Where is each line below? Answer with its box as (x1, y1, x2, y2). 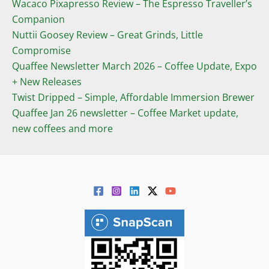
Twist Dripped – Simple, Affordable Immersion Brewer (12, 91, 255, 104)
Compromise (12, 44, 71, 58)
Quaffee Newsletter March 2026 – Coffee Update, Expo (12, 59, 257, 73)
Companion (12, 13, 65, 26)
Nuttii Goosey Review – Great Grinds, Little (12, 28, 203, 42)
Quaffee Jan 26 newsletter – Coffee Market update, (12, 106, 238, 120)
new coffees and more (12, 122, 113, 136)
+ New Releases (12, 75, 82, 89)
